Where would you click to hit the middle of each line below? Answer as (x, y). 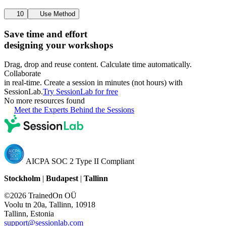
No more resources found (44, 101)
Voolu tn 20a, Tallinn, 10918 (50, 205)
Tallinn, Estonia (29, 214)
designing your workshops (59, 45)
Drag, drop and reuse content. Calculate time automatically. (98, 65)
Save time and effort (46, 34)
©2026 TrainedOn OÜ (40, 196)
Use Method (58, 14)
